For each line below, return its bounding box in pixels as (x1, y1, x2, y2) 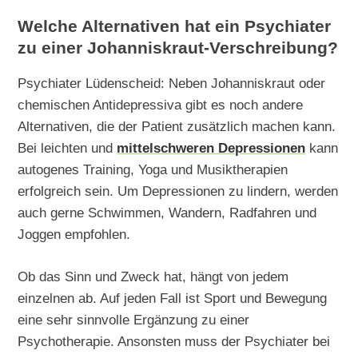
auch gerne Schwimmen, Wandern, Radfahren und (18, 205, 317, 221)
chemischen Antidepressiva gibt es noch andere (18, 97, 304, 113)
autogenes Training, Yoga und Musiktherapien (18, 161, 288, 178)
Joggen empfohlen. (18, 226, 131, 243)
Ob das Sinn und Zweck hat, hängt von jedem (18, 268, 289, 284)
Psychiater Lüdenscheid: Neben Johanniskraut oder (18, 75, 326, 92)
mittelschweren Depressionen (117, 140, 306, 157)
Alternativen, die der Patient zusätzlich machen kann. (18, 118, 336, 135)
